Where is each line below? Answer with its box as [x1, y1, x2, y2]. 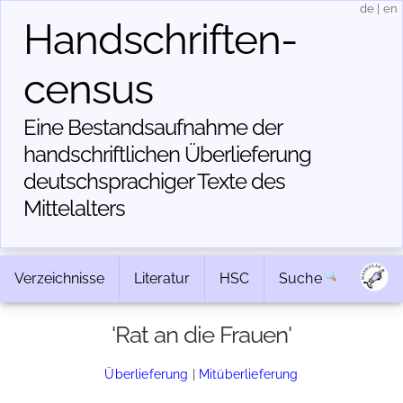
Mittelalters [23, 195, 125, 221]
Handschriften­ [23, 15, 298, 64]
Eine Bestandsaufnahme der [23, 114, 282, 140]
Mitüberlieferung [199, 366, 299, 381]
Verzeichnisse [14, 270, 104, 287]
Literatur [134, 270, 190, 287]
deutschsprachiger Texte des [23, 168, 285, 194]
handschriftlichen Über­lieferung [23, 141, 311, 167]
